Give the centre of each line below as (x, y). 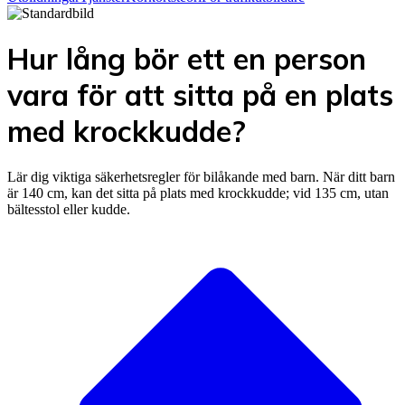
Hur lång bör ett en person (187, 59)
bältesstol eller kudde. (69, 209)
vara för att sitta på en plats (200, 95)
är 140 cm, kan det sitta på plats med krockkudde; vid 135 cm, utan (198, 193)
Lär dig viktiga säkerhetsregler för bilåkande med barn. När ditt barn (201, 176)
